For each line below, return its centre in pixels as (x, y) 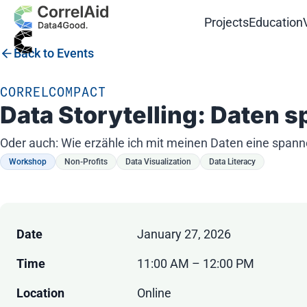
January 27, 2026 (184, 234)
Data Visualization (158, 162)
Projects (227, 22)
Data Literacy (232, 162)
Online (154, 293)
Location (40, 293)
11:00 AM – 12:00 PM (196, 264)
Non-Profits (86, 162)
